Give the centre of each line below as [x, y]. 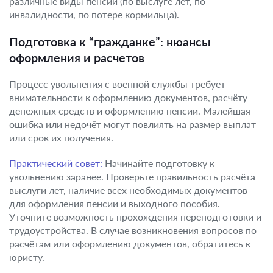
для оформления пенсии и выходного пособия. [115, 203]
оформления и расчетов [77, 57]
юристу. [27, 257]
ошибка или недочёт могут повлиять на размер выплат [133, 124]
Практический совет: [56, 163]
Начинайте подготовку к [158, 163]
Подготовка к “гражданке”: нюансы [110, 41]
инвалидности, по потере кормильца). [94, 14]
